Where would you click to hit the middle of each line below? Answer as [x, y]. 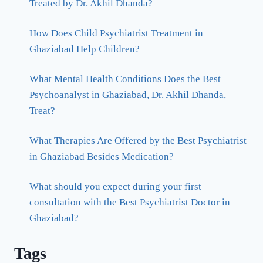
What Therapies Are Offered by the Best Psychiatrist [138, 141]
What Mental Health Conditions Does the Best [125, 79]
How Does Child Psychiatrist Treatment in [116, 33]
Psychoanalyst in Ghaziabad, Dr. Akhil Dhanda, [127, 95]
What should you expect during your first [115, 187]
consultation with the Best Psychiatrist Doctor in [129, 203]
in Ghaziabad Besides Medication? [101, 157]
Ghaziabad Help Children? [84, 49]
